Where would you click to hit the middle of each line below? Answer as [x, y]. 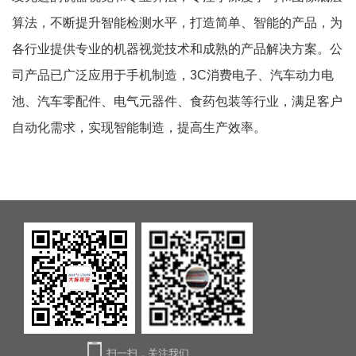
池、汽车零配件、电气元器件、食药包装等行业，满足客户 [177, 102]
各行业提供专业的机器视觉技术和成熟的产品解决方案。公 [177, 49]
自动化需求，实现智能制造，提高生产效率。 [139, 128]
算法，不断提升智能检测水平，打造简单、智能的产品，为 [177, 23]
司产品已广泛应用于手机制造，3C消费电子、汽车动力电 [173, 75]
